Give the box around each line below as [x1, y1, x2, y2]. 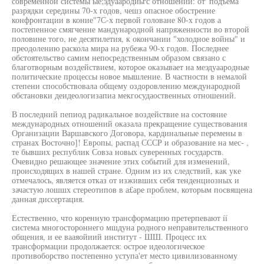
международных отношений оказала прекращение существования [12, 118, 247, 129]
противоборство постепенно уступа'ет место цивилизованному [12, 250, 237, 261]
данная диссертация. [12, 193, 84, 204]
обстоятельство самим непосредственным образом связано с [12, 52, 226, 63]
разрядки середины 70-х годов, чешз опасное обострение [12, 5, 215, 16]
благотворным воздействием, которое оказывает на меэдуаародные [12, 61, 249, 72]
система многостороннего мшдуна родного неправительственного [12, 222, 248, 233]
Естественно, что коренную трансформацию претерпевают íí [12, 212, 227, 223]
